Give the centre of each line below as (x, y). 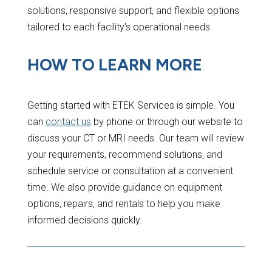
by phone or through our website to (167, 122)
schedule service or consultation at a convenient (130, 171)
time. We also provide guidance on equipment (124, 188)
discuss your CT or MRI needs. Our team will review (135, 138)
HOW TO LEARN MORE (114, 65)
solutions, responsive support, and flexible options (133, 11)
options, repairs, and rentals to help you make (124, 204)
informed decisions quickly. (84, 220)
